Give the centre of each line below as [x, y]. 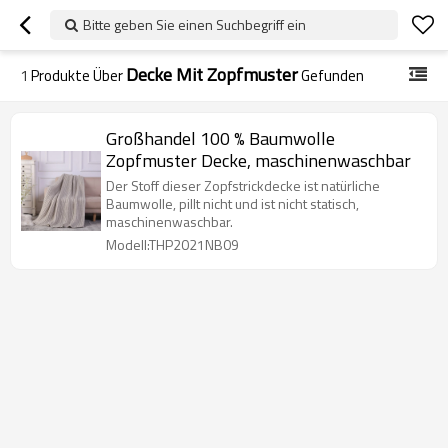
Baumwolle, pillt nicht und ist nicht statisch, [232, 203]
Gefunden [331, 75]
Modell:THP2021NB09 [172, 244]
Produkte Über [77, 75]
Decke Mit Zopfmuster [212, 74]
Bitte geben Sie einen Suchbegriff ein [194, 24]
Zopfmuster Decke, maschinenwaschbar [258, 160]
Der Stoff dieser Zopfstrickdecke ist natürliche [243, 185]
